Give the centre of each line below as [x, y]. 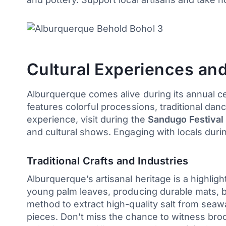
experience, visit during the [87, 119]
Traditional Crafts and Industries [107, 161]
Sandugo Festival [186, 119]
